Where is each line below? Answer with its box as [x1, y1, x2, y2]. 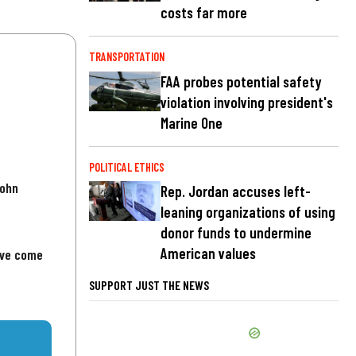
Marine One [161, 113, 222, 132]
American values [161, 243, 256, 262]
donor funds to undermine [161, 222, 311, 242]
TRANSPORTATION [89, 50, 164, 64]
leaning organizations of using [161, 202, 335, 221]
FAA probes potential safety [161, 72, 322, 91]
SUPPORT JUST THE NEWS [89, 277, 209, 292]
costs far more [161, 3, 247, 22]
